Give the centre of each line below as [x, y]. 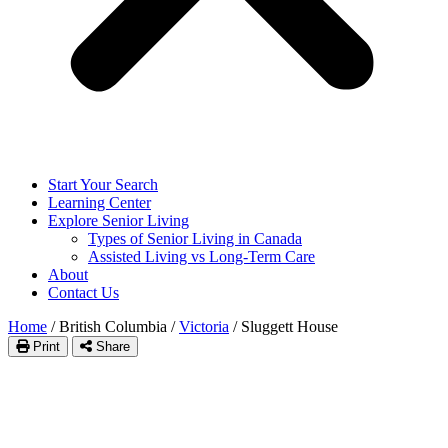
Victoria [204, 326]
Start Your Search [103, 184]
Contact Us [83, 292]
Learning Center [99, 202]
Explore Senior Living [118, 220]
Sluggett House [289, 326]
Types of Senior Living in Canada [195, 238]
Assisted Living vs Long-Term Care [201, 256]
